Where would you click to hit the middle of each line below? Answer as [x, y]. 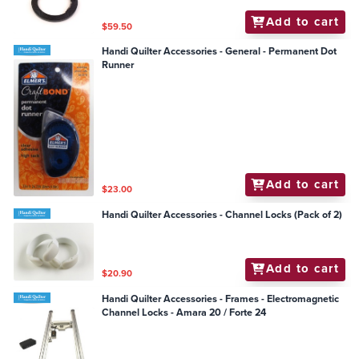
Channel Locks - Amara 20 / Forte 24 [184, 313]
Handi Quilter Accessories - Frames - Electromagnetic [221, 299]
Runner [118, 65]
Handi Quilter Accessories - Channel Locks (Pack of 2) [222, 215]
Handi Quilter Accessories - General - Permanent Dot [220, 52]
